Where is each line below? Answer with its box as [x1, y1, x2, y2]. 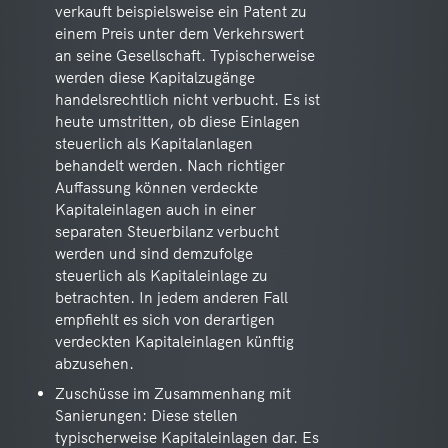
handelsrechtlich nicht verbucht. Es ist [55, 90, 320, 109]
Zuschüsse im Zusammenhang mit [55, 384, 291, 403]
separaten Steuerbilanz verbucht [55, 222, 279, 241]
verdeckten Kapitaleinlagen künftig [55, 332, 294, 351]
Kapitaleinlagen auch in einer [55, 200, 256, 219]
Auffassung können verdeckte [55, 178, 258, 197]
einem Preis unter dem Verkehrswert [55, 24, 304, 43]
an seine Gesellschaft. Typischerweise [55, 46, 315, 65]
